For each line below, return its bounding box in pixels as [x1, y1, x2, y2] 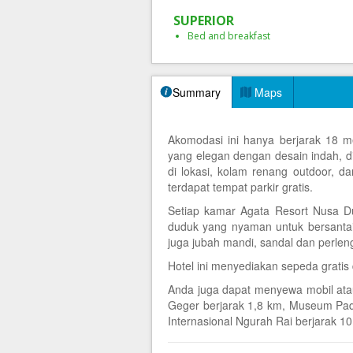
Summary [173, 84, 221, 100]
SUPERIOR [173, 12, 234, 29]
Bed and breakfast [188, 29, 270, 43]
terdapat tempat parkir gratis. [168, 179, 313, 195]
